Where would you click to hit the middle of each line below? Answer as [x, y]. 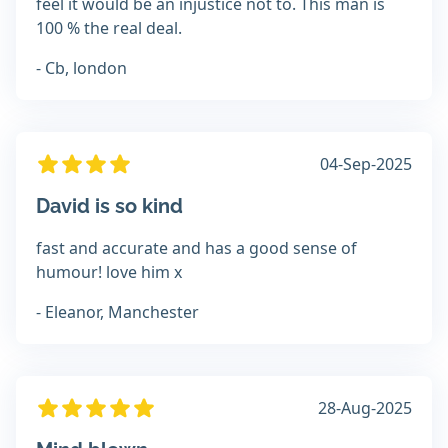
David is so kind [109, 206]
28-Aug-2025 [365, 408]
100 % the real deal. [109, 28]
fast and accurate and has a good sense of [196, 248]
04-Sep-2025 [366, 164]
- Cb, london [81, 68]
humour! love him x [109, 272]
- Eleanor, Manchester [117, 312]
